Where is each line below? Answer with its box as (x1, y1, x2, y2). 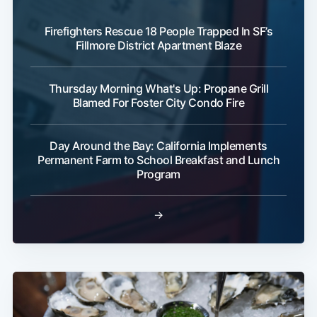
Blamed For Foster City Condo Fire (72, 96, 245, 110)
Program (137, 167, 180, 182)
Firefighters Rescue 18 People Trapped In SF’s (44, 24, 273, 39)
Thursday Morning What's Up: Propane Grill (48, 81, 269, 96)
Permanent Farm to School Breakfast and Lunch (38, 153, 279, 168)
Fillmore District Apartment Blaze (75, 38, 242, 53)
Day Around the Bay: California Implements (50, 139, 267, 154)
